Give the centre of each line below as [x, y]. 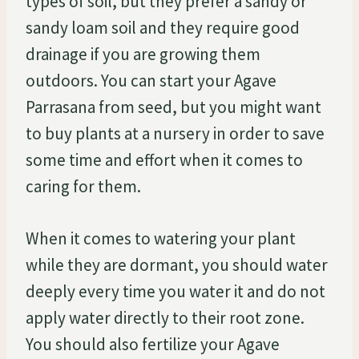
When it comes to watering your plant [161, 238]
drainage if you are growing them [143, 54]
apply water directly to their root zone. [165, 317]
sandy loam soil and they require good [163, 27]
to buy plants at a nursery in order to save [175, 133]
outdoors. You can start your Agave [151, 80]
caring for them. [83, 186]
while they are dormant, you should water [177, 264]
